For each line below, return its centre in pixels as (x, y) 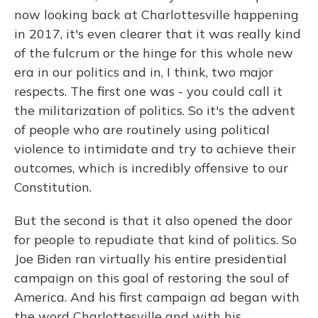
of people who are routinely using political (142, 130)
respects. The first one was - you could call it (148, 91)
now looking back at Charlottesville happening (157, 15)
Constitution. (53, 187)
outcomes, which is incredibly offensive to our (151, 168)
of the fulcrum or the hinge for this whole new (154, 53)
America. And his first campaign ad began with (157, 297)
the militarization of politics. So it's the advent (155, 110)
